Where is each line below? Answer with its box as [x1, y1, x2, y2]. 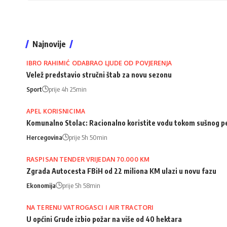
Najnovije [32, 39, 66, 50]
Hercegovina [26, 133, 62, 142]
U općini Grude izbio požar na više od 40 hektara [26, 215, 182, 224]
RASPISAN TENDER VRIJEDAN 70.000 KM [26, 156, 150, 164]
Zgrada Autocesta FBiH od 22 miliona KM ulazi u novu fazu [26, 167, 216, 176]
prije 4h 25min [49, 85, 87, 94]
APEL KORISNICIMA [26, 107, 85, 116]
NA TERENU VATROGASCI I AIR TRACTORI [26, 204, 154, 212]
